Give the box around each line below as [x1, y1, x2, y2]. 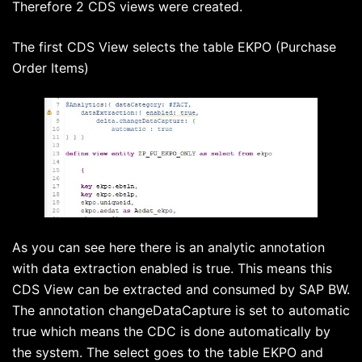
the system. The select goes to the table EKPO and [12, 343, 323, 360]
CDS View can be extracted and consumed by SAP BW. [12, 280, 350, 297]
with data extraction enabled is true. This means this [12, 259, 332, 276]
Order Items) [12, 60, 89, 77]
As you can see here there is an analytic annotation [12, 238, 325, 255]
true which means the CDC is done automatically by [12, 322, 330, 339]
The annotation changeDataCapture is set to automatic [12, 301, 350, 318]
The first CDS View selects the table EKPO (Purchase [12, 39, 336, 56]
